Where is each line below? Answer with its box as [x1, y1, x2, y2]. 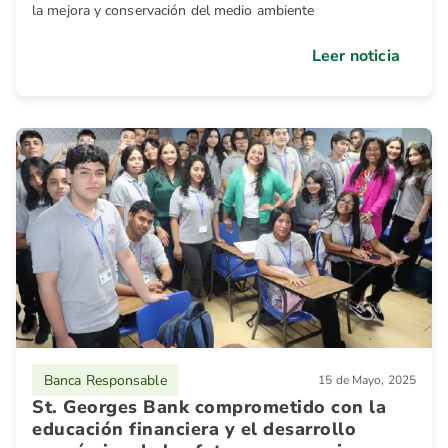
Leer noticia [311, 45, 400, 67]
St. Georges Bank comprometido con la [32, 395, 386, 419]
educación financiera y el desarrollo [32, 417, 356, 441]
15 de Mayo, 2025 [318, 372, 416, 388]
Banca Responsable [44, 370, 167, 390]
